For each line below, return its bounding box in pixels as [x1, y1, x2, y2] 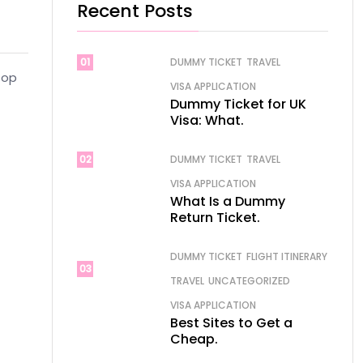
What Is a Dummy [170, 192, 285, 211]
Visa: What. [170, 111, 244, 130]
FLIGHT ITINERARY [246, 250, 327, 263]
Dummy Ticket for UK [170, 95, 306, 113]
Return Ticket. [170, 208, 260, 227]
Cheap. [170, 330, 218, 348]
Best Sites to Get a [170, 314, 293, 332]
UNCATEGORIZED [208, 274, 290, 288]
